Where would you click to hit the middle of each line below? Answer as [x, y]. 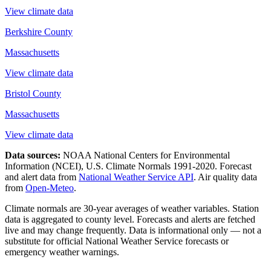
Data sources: [33, 155]
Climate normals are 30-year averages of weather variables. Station [132, 209]
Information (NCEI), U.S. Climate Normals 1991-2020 [110, 166]
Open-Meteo [50, 188]
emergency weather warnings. [62, 252]
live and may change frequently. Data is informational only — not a [133, 230]
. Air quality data [225, 177]
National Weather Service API [136, 177]
